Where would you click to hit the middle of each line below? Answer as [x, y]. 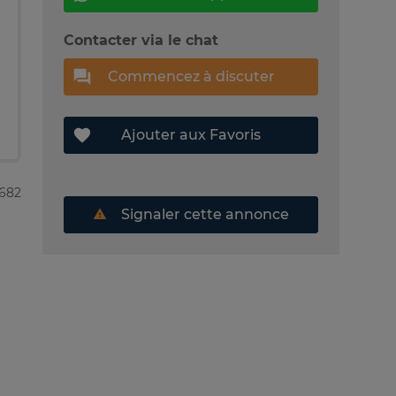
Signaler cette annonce [203, 214]
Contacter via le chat [141, 40]
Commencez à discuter [191, 76]
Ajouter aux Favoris [191, 134]
